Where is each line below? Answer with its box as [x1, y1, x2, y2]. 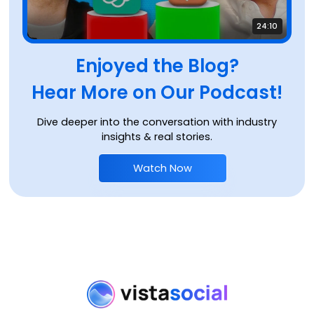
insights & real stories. [102, 130, 212, 144]
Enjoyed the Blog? [75, 53, 239, 79]
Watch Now [133, 161, 192, 175]
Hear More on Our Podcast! [32, 80, 282, 106]
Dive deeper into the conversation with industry [37, 115, 277, 130]
